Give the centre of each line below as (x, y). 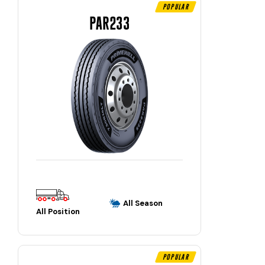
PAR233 (109, 23)
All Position (58, 212)
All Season (143, 203)
